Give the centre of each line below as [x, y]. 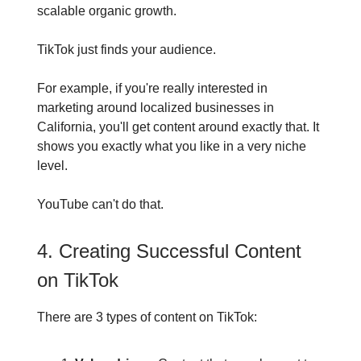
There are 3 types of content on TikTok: [147, 317]
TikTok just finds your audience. [127, 50]
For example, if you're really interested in [152, 88]
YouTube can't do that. [100, 204]
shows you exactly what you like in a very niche [172, 146]
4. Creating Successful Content [169, 251]
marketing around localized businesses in [156, 108]
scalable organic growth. [107, 11]
